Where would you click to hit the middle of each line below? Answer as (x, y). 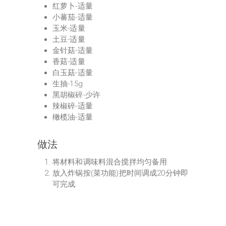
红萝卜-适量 (73, 6)
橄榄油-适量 (73, 117)
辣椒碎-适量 (73, 106)
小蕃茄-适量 (73, 17)
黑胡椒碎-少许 (77, 95)
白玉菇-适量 (73, 73)
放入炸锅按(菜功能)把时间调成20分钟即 (120, 173)
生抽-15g (68, 84)
